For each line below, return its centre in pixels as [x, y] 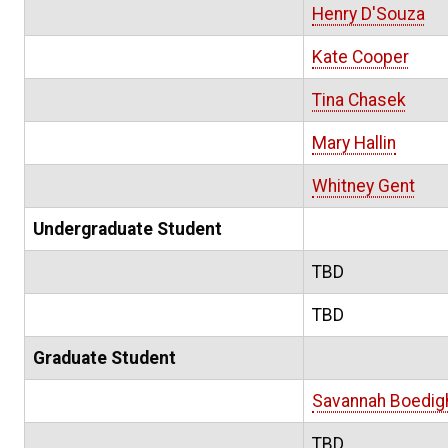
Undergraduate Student [127, 229]
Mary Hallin [354, 143]
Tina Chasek [359, 100]
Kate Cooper [360, 57]
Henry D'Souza [368, 14]
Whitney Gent [363, 186]
